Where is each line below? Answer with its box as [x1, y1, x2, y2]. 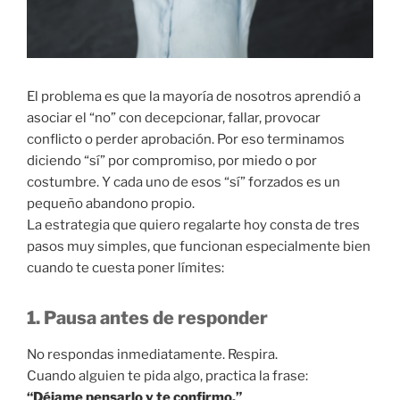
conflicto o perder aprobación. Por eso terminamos [27, 131, 345, 148]
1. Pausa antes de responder [27, 307, 268, 329]
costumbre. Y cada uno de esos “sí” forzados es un [27, 174, 340, 191]
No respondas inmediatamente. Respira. [27, 346, 278, 363]
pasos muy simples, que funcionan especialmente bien [27, 238, 371, 255]
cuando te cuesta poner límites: [27, 260, 224, 277]
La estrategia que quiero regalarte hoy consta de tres [27, 217, 360, 234]
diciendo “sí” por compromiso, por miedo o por [27, 153, 317, 170]
